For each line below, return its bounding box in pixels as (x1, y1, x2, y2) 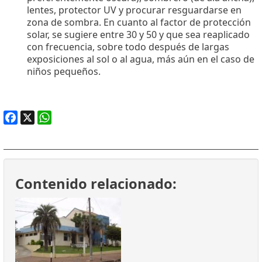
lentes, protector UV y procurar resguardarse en (27, 4, 242, 17)
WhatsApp (37, 125, 83, 139)
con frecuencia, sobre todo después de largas (27, 40, 229, 54)
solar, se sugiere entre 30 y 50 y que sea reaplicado (27, 28, 250, 42)
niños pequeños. (27, 65, 101, 78)
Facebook (4, 125, 46, 139)
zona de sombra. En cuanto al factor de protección (27, 16, 251, 29)
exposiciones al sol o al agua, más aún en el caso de (27, 53, 254, 66)
